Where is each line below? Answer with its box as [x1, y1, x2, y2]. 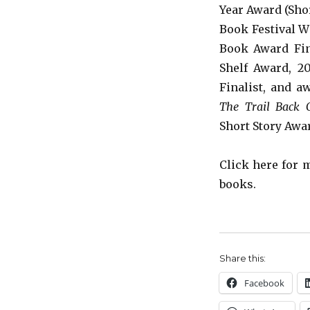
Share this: [219, 253, 266, 264]
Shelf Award [219, 61, 289, 75]
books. [219, 177, 256, 192]
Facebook [244, 277, 284, 290]
